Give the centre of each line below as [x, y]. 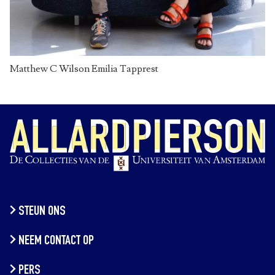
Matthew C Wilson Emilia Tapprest [84, 69]
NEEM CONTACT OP [56, 242]
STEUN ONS [42, 212]
